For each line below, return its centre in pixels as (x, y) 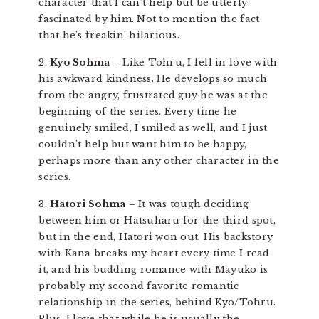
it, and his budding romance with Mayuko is (153, 270)
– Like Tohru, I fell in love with (194, 63)
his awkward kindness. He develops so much (153, 79)
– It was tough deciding (187, 204)
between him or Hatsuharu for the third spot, (157, 221)
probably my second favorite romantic (139, 286)
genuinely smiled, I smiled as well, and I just (153, 128)
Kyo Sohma (80, 63)
